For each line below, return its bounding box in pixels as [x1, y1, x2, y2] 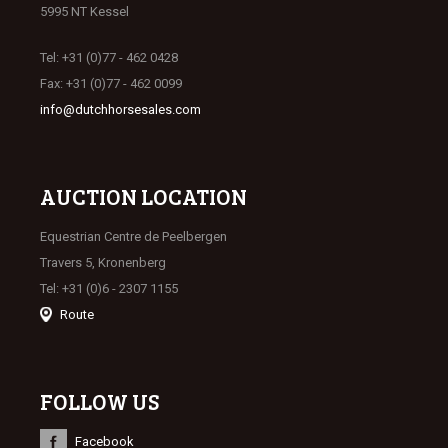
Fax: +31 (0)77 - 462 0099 [40, 76, 182, 91]
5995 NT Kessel [40, 4, 129, 19]
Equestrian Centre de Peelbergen [40, 229, 227, 244]
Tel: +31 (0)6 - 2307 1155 [40, 281, 178, 296]
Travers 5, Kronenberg [40, 255, 166, 270]
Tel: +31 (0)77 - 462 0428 [40, 50, 178, 65]
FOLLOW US [40, 386, 159, 416]
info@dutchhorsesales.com [40, 102, 201, 117]
